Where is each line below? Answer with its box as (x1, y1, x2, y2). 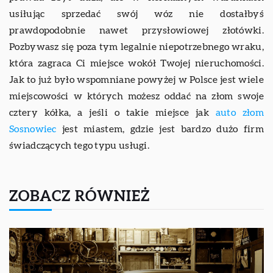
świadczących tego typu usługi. (9, 140, 150, 151)
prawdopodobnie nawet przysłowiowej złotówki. (9, 25, 264, 35)
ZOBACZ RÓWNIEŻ (9, 189, 150, 204)
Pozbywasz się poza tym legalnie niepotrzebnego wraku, (9, 41, 264, 52)
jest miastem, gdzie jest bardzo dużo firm (56, 124, 264, 134)
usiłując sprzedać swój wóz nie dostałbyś (9, 9, 264, 19)
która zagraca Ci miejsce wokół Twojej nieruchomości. (9, 58, 264, 68)
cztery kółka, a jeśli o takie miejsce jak (9, 107, 216, 118)
